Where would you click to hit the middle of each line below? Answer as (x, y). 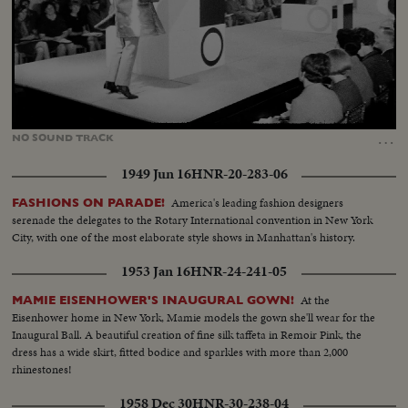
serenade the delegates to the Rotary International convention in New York (193, 220)
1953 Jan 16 (156, 272)
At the (316, 301)
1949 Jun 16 (156, 174)
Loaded (198, 118)
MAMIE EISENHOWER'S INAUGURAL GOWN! (153, 301)
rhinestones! (42, 370)
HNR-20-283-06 (239, 174)
